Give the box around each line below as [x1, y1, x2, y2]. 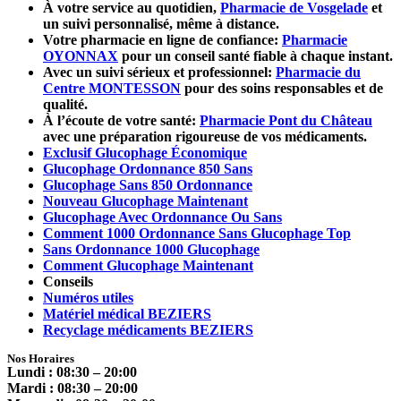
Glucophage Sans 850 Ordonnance [43, 177, 252, 193]
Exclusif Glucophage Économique [43, 145, 247, 161]
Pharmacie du [276, 64, 361, 81]
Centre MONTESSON [43, 81, 181, 97]
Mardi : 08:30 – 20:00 [7, 380, 138, 397]
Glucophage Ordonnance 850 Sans [43, 161, 252, 177]
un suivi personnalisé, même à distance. [43, 16, 279, 32]
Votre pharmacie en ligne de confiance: [43, 32, 282, 48]
